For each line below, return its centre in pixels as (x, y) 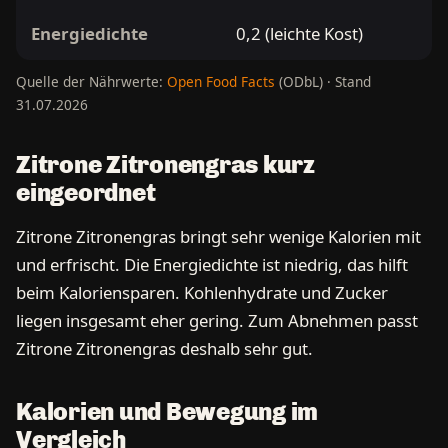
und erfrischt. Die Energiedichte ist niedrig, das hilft (212, 264)
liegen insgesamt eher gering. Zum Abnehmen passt (217, 320)
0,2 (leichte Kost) (300, 34)
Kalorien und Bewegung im (167, 412)
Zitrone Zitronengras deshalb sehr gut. (164, 348)
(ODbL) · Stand (323, 81)
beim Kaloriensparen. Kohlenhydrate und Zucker (202, 292)
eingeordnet (86, 192)
